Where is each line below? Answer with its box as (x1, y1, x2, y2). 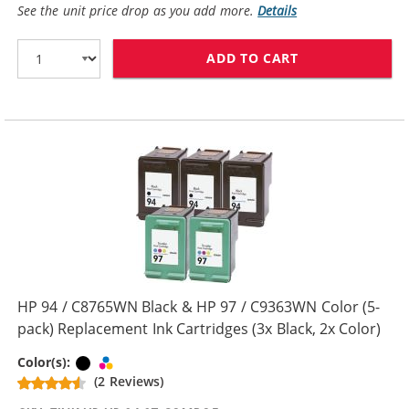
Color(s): (17, 353, 75, 372)
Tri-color (116, 353, 170, 371)
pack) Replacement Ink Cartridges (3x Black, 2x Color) (17, 319, 382, 339)
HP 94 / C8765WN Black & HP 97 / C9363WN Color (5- (17, 297, 380, 317)
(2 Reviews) (94, 372, 163, 391)
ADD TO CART (206, 49, 299, 67)
